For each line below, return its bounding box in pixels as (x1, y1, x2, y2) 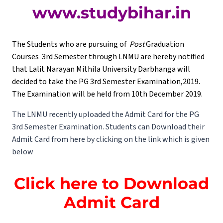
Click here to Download (14, 174, 209, 194)
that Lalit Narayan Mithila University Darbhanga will (12, 64, 190, 75)
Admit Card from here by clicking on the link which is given (12, 134, 210, 145)
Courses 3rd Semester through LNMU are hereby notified (12, 51, 205, 63)
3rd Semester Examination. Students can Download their (12, 121, 205, 133)
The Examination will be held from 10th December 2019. (12, 89, 204, 100)
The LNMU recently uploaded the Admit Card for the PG (12, 109, 199, 120)
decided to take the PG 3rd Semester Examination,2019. (12, 76, 200, 88)
